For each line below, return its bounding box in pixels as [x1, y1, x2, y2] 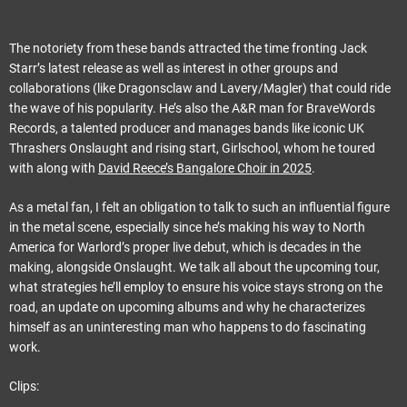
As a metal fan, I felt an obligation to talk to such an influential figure [9, 199, 390, 214]
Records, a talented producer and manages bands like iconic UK [9, 120, 364, 135]
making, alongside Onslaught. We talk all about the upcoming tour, [9, 259, 380, 274]
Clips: [9, 378, 39, 393]
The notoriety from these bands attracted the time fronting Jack [9, 40, 367, 55]
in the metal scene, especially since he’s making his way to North [9, 219, 365, 234]
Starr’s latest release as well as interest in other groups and [9, 60, 338, 75]
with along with [9, 160, 98, 175]
